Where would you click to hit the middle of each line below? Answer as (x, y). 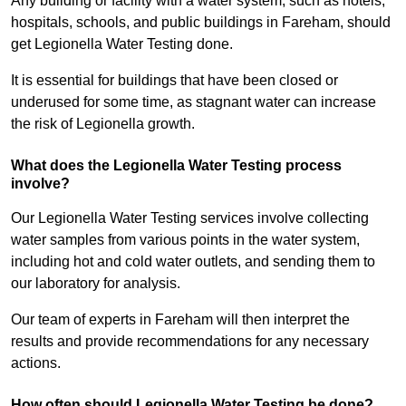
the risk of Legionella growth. (103, 124)
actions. (36, 363)
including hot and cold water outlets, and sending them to (193, 262)
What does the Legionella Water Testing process (176, 166)
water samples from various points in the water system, (185, 240)
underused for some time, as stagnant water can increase (193, 102)
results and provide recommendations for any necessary (190, 342)
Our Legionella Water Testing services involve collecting (190, 218)
